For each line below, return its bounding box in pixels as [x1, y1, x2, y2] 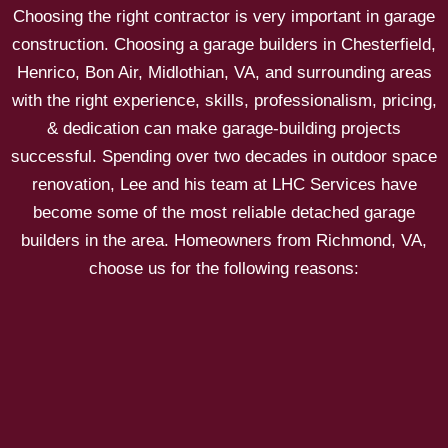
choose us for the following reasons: [89, 259, 359, 278]
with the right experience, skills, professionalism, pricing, [11, 91, 437, 110]
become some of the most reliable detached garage [33, 203, 415, 222]
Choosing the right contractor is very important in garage [13, 7, 435, 26]
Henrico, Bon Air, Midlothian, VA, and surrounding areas [16, 63, 432, 82]
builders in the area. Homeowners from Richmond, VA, [21, 231, 427, 250]
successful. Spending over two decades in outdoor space [11, 147, 437, 166]
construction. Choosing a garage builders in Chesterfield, [12, 35, 436, 54]
